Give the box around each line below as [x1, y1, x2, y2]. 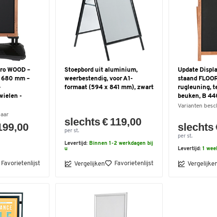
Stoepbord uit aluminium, [64, 67, 138, 73]
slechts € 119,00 [64, 116, 142, 128]
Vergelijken [74, 160, 105, 167]
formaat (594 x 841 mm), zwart [64, 84, 154, 91]
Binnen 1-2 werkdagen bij [89, 141, 153, 146]
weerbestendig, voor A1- [64, 76, 133, 82]
